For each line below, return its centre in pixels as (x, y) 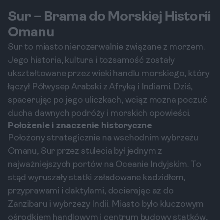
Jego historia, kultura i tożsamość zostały (91, 61)
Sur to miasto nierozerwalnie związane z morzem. (106, 47)
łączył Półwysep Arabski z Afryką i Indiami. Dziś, (100, 87)
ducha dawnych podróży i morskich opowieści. (99, 114)
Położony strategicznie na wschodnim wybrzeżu (103, 138)
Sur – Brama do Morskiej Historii (110, 17)
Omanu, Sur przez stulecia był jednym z (85, 151)
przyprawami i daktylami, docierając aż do (91, 191)
